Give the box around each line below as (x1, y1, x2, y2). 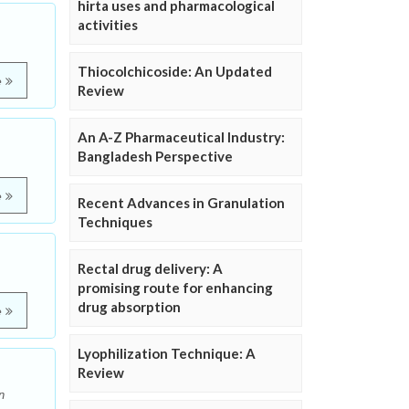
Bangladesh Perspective (78, 148, 233, 165)
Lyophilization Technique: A (78, 345, 256, 362)
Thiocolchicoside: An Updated (78, 63, 272, 80)
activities (78, 16, 138, 34)
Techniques (78, 214, 152, 231)
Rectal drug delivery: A (78, 260, 223, 278)
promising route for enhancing (78, 279, 273, 297)
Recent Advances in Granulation (78, 194, 285, 212)
